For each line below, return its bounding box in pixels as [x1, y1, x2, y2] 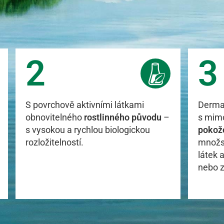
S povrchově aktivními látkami [25, 99, 144, 110]
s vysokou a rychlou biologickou [25, 124, 150, 135]
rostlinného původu [84, 112, 162, 122]
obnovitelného [25, 112, 84, 122]
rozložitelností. [25, 137, 84, 147]
